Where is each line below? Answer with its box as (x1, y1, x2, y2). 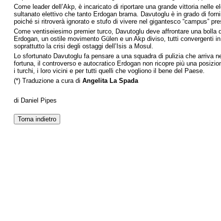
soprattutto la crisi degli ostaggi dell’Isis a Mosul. (14, 42, 153, 50)
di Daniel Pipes (14, 97, 57, 104)
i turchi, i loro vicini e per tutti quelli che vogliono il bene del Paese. (14, 67, 205, 74)
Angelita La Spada (82, 77, 138, 84)
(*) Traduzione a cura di (14, 77, 82, 84)
